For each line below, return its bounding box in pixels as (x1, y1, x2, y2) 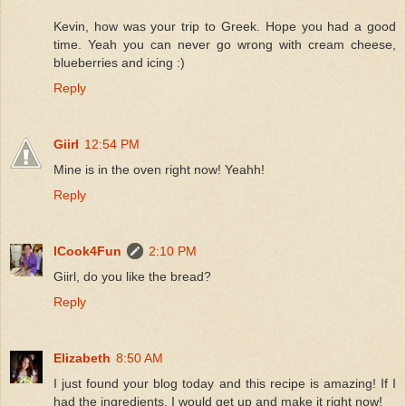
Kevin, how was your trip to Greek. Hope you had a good (53, 18, 396, 34)
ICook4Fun (53, 243, 121, 258)
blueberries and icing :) (53, 54, 185, 70)
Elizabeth (53, 350, 111, 365)
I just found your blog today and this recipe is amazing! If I (53, 375, 396, 391)
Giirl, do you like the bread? (53, 268, 211, 284)
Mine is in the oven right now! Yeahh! (53, 161, 265, 177)
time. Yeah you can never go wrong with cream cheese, (53, 36, 396, 52)
